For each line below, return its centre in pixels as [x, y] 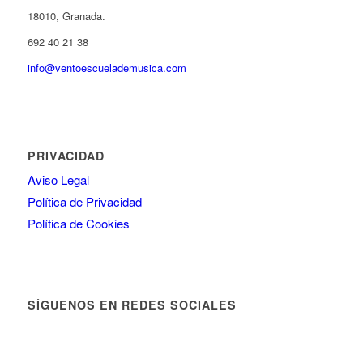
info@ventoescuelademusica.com [107, 68]
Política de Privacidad [84, 202]
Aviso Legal [58, 180]
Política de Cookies [78, 224]
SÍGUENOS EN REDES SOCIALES [132, 305]
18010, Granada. [66, 16]
